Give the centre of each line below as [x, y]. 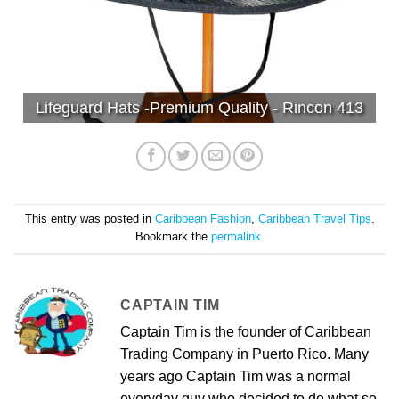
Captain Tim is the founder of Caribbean [246, 331]
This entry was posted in [90, 219]
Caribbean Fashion [203, 219]
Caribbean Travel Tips [314, 219]
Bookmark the [173, 237]
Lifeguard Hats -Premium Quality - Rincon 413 [199, 107]
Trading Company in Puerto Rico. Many [244, 354]
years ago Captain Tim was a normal [236, 376]
